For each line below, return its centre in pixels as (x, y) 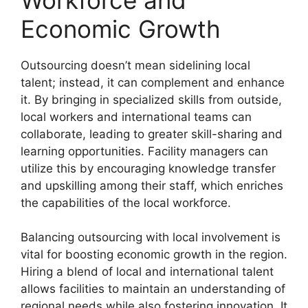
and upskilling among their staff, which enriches (152, 185)
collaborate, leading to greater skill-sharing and (152, 134)
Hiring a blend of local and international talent (147, 272)
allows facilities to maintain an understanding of (153, 289)
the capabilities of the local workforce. (126, 202)
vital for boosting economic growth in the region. (154, 255)
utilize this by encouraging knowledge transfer (148, 168)
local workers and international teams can (136, 117)
